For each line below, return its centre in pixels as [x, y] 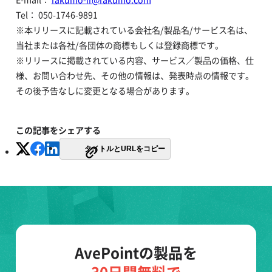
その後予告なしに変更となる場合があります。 [105, 91]
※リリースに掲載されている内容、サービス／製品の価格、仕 [134, 61]
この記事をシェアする [58, 131]
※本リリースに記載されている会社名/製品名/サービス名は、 [134, 30]
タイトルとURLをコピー [124, 149]
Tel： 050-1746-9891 [56, 15]
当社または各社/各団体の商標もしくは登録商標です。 [119, 46]
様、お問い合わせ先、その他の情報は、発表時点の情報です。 [134, 76]
